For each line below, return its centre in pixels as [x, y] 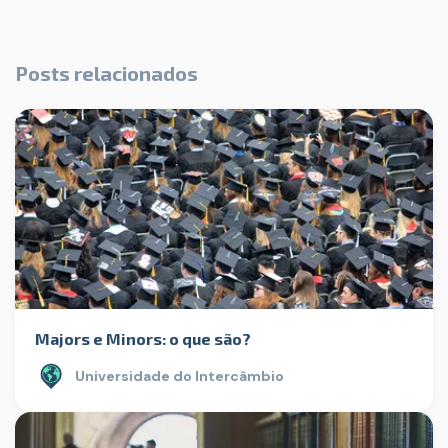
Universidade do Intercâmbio [179, 376]
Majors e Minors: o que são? [143, 339]
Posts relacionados [106, 73]
